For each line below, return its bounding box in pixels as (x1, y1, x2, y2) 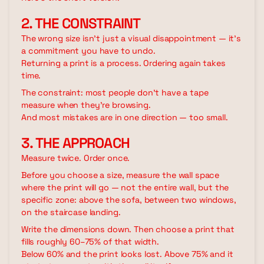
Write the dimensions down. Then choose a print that (21, 223, 235, 235)
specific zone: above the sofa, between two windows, (21, 194, 236, 205)
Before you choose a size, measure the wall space (21, 169, 220, 180)
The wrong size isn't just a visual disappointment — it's (21, 32, 242, 44)
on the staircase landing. (21, 206, 121, 217)
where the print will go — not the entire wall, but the (21, 181, 229, 193)
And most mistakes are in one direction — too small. (21, 111, 228, 123)
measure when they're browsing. (21, 99, 151, 110)
